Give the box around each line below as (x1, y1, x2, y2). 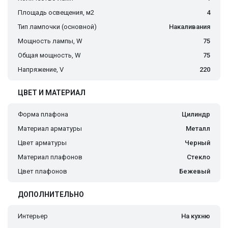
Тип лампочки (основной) (18, 23, 97, 31)
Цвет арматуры (18, 139, 67, 147)
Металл (186, 125, 210, 133)
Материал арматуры (18, 125, 82, 133)
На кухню (181, 212, 210, 220)
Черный (185, 139, 210, 147)
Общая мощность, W (18, 51, 81, 60)
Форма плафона (18, 110, 68, 119)
